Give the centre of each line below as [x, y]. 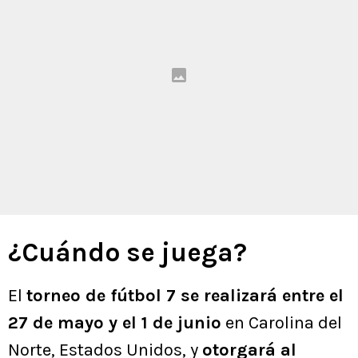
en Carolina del [282, 323]
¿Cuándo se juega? [127, 253]
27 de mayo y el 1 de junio [115, 323]
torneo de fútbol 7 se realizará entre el [185, 296]
